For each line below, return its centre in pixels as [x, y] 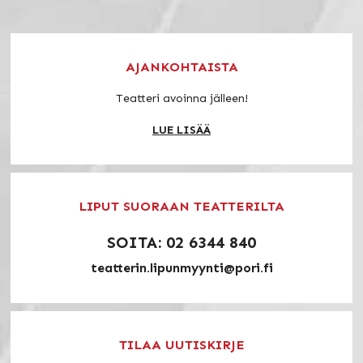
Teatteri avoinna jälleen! [181, 98]
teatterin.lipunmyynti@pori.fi [181, 267]
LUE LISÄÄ [181, 130]
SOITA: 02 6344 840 [181, 242]
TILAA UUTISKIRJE [181, 344]
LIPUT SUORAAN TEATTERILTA [181, 206]
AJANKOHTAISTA [181, 66]
